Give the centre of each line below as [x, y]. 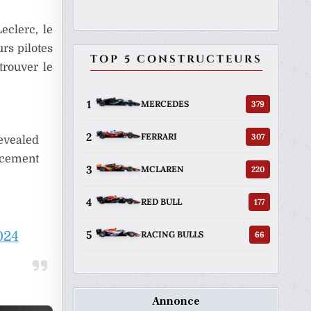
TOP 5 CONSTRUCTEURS [176, 59]
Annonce [176, 301]
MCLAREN [162, 169]
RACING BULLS [172, 235]
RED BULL [161, 202]
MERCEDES [165, 104]
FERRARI [159, 137]
